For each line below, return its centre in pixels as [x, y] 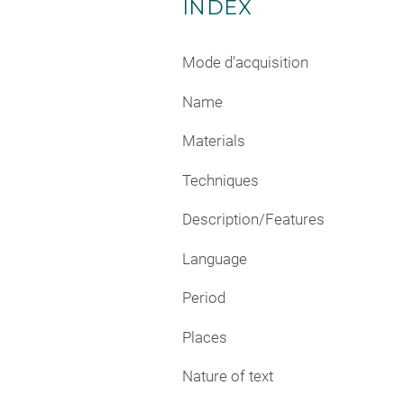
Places [205, 337]
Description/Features [253, 220]
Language [215, 258]
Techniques [220, 180]
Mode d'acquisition [245, 63]
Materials [214, 141]
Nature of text [228, 376]
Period [204, 298]
